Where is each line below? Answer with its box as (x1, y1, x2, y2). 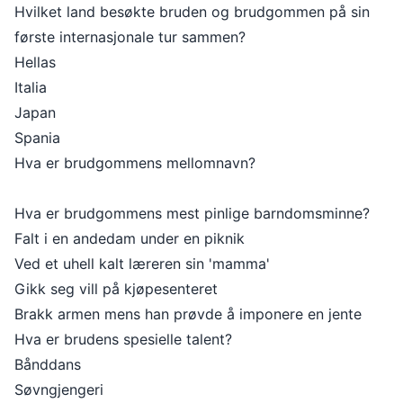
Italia (14, 78, 47, 96)
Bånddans (14, 355, 81, 373)
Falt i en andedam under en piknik (14, 229, 245, 247)
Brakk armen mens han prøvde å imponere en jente (14, 305, 362, 323)
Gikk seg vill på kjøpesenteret (14, 280, 218, 298)
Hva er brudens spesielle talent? (14, 330, 232, 348)
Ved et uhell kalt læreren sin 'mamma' (14, 255, 270, 273)
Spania (14, 129, 60, 147)
